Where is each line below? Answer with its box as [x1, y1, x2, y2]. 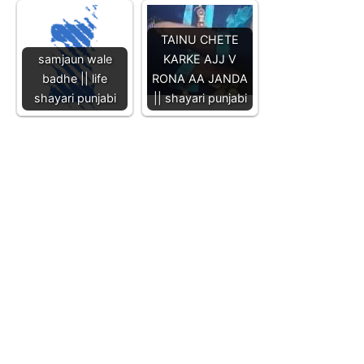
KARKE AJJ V [163, 51, 236, 66]
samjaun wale [37, 51, 112, 66]
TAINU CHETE [161, 32, 239, 46]
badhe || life [42, 71, 107, 85]
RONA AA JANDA [152, 71, 248, 85]
